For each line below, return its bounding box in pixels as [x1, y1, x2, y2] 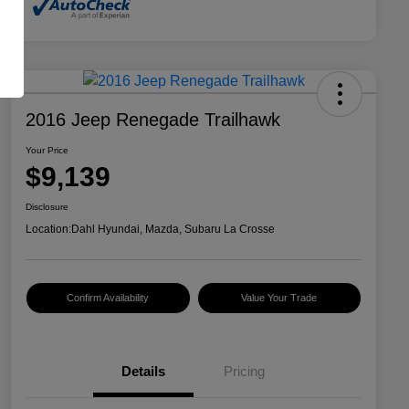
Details [121, 363, 165, 380]
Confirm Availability [67, 292, 150, 304]
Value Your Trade [241, 292, 318, 304]
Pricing [223, 363, 265, 380]
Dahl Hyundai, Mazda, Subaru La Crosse [71, 223, 275, 236]
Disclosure [26, 202, 68, 213]
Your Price [26, 145, 68, 156]
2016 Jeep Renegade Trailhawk [26, 110, 280, 131]
